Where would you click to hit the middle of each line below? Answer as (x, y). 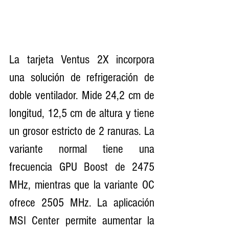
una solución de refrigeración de (82, 77)
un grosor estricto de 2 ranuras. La (82, 131)
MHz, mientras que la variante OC (82, 185)
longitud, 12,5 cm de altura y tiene (82, 113)
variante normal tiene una (82, 149)
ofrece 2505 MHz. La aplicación (82, 202)
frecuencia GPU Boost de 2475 (82, 167)
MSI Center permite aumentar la (82, 220)
